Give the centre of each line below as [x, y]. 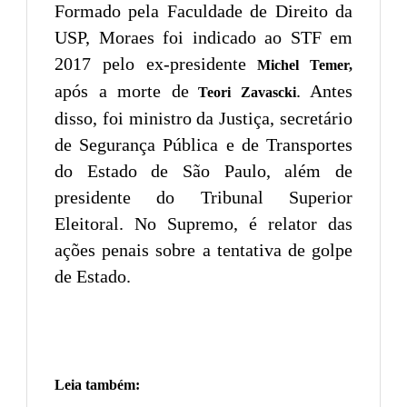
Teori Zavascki [242, 93]
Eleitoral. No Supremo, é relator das [203, 224]
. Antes [324, 91]
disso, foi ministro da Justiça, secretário [203, 119]
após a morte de [122, 91]
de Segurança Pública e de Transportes [203, 145]
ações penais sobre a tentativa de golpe [203, 250]
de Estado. [93, 277]
